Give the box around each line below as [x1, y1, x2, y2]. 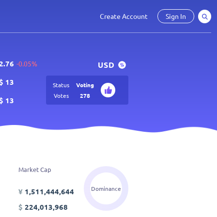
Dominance [91, 185, 121, 193]
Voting [76, 80, 94, 89]
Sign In [166, 11, 186, 20]
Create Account [100, 11, 148, 20]
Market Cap [18, 165, 51, 174]
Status [53, 80, 70, 89]
